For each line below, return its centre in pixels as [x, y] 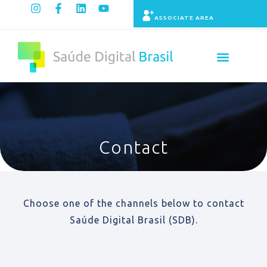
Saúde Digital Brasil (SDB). [133, 220]
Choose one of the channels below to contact [133, 204]
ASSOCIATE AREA [184, 18]
